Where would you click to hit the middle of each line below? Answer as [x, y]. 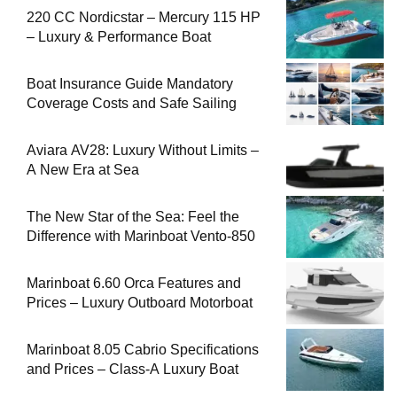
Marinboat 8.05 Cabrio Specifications [143, 349]
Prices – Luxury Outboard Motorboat [140, 302]
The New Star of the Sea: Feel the [133, 216]
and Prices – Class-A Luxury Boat [132, 369]
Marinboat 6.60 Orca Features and [134, 283]
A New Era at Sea [83, 169]
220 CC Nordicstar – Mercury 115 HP [144, 17]
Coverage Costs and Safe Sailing [164, 103]
